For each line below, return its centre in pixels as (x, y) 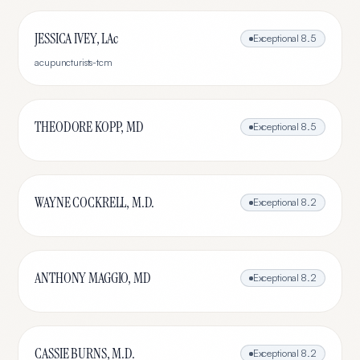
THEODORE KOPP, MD (89, 127)
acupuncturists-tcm (74, 62)
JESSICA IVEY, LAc (76, 39)
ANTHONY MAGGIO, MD (93, 278)
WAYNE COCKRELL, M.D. (95, 202)
